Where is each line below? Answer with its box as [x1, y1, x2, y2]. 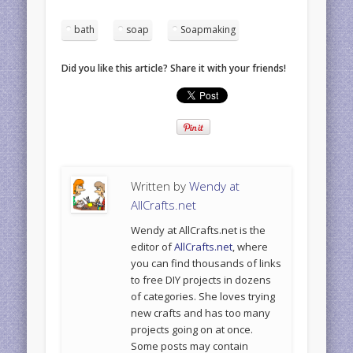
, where [232, 239, 269, 254]
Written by [131, 177, 190, 194]
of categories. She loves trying [131, 288, 276, 303]
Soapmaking [180, 22, 236, 36]
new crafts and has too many [131, 305, 271, 320]
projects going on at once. [131, 321, 254, 336]
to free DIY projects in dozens [131, 272, 272, 287]
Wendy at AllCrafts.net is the [131, 222, 266, 237]
